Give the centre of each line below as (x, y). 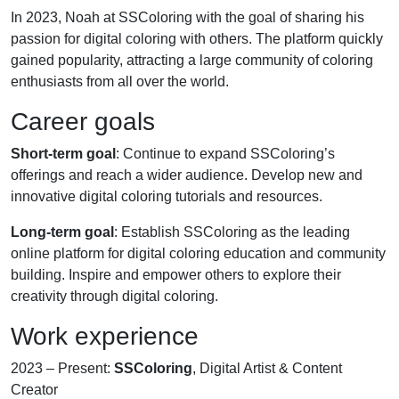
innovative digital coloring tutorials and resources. (167, 196)
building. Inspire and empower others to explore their (176, 275)
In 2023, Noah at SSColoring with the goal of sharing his (187, 17)
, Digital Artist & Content (267, 368)
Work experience (105, 336)
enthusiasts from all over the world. (120, 81)
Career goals (83, 122)
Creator (34, 390)
